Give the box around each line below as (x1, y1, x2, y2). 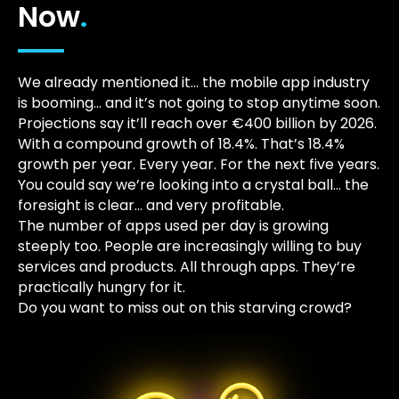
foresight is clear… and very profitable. (18, 195, 284, 216)
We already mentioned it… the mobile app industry (18, 72, 370, 94)
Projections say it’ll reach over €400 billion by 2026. (18, 113, 377, 134)
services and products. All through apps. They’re (18, 256, 355, 278)
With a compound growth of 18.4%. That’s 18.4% (18, 134, 345, 155)
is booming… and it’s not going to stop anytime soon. (18, 93, 380, 114)
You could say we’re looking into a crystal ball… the (18, 175, 369, 196)
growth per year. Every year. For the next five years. (18, 154, 379, 175)
